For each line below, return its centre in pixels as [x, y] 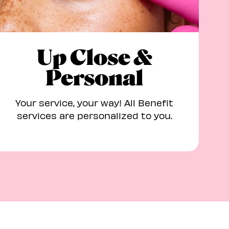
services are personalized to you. [94, 115]
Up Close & [94, 58]
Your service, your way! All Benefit [94, 102]
